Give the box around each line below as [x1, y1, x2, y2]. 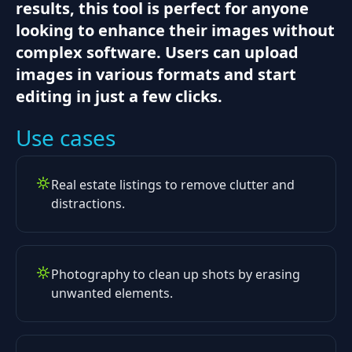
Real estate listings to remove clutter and [51, 175, 295, 193]
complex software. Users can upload [16, 41, 299, 63]
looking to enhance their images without [16, 19, 335, 41]
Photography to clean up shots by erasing [51, 265, 300, 283]
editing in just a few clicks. [16, 85, 222, 107]
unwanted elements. [51, 284, 173, 302]
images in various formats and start [16, 63, 296, 85]
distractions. [51, 194, 125, 212]
